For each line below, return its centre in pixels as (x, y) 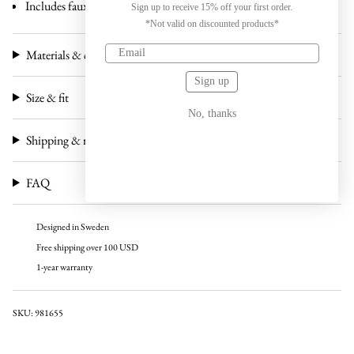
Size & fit (47, 97)
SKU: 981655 (38, 313)
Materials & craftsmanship (88, 55)
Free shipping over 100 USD (87, 247)
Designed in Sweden (73, 227)
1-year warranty (64, 267)
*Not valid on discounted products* (212, 23)
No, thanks (212, 113)
